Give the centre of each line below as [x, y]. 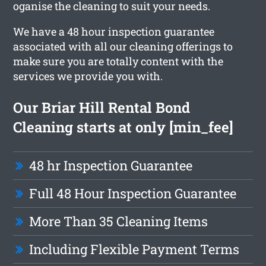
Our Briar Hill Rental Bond [102, 107]
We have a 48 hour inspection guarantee [114, 31]
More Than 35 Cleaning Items [119, 221]
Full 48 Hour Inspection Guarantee [133, 193]
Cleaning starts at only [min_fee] [123, 127]
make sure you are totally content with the [118, 61]
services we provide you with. [88, 76]
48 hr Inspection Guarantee [111, 165]
